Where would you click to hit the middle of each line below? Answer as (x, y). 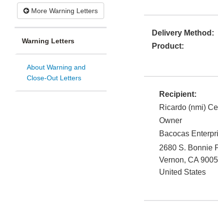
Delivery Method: (183, 33)
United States (182, 172)
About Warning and (56, 67)
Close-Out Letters (54, 78)
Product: (168, 46)
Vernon (172, 160)
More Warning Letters (64, 11)
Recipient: (178, 94)
